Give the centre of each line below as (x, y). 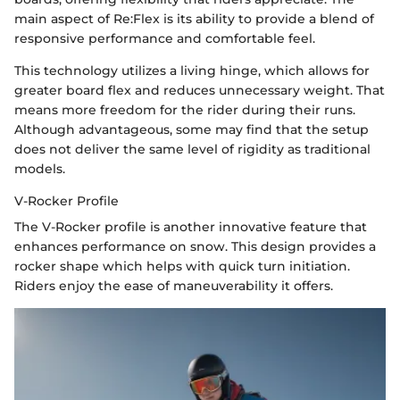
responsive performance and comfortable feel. (165, 38)
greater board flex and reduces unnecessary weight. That (200, 90)
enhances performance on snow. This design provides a (195, 246)
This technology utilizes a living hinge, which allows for (192, 70)
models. (40, 168)
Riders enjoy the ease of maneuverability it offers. (174, 285)
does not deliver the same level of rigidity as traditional (192, 149)
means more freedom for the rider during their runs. (185, 109)
